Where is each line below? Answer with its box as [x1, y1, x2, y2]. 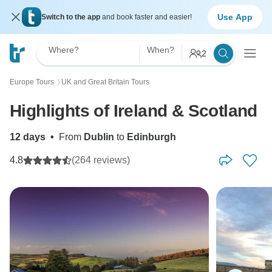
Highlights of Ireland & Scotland [10, 101, 257, 120]
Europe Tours [10, 78, 54, 86]
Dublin [84, 132, 114, 142]
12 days [10, 132, 46, 142]
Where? [49, 45, 79, 55]
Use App [217, 12, 253, 22]
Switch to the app [41, 13, 102, 21]
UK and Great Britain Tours [61, 78, 149, 86]
